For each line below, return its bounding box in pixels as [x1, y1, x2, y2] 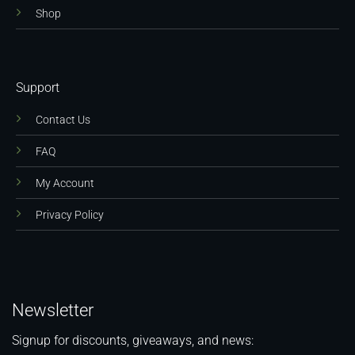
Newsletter [12, 299, 94, 320]
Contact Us [36, 113, 90, 127]
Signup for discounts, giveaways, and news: [12, 332, 254, 348]
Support [16, 79, 59, 95]
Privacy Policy [36, 208, 104, 222]
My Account [36, 176, 94, 190]
